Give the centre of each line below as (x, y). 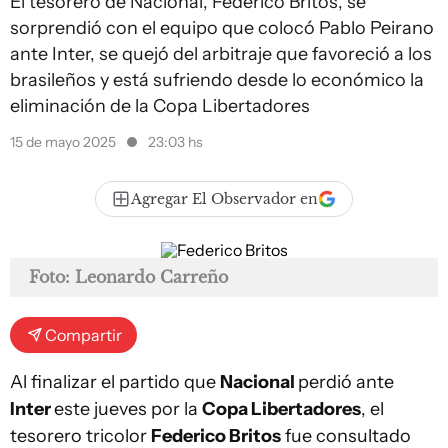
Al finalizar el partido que (115, 382)
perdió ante (346, 382)
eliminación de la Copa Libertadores (160, 106)
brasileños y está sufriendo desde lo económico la (217, 80)
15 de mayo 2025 (64, 142)
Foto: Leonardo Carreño (128, 277)
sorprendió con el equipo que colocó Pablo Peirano (222, 28)
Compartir (83, 335)
